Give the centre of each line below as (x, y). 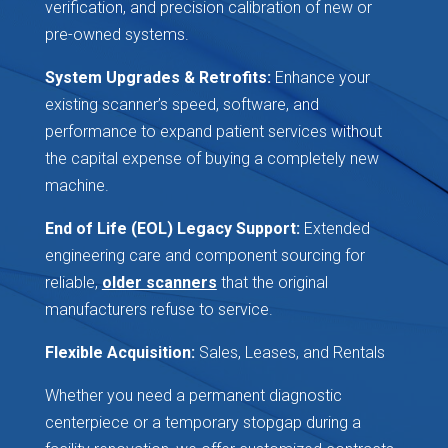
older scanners (159, 283)
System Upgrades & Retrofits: (157, 78)
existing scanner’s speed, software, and (181, 105)
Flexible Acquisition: (119, 353)
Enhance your (320, 78)
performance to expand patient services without (213, 132)
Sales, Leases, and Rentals (289, 353)
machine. (76, 186)
